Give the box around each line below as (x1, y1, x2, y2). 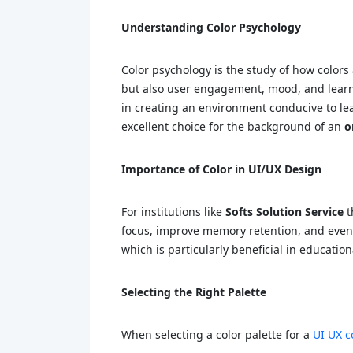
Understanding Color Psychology (121, 20, 301, 35)
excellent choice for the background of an (121, 119, 344, 134)
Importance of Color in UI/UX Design (121, 162, 321, 176)
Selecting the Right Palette (121, 284, 266, 299)
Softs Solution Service (225, 204, 344, 219)
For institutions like (121, 204, 225, 219)
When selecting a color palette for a (121, 327, 313, 342)
